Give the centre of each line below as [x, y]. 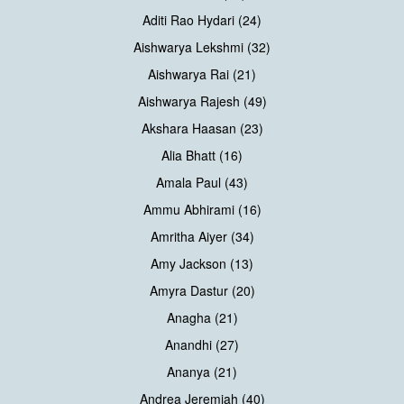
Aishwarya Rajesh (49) [202, 101]
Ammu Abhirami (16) [202, 209]
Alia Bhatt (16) [202, 155]
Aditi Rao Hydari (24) [202, 19]
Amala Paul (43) [202, 182]
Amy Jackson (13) [202, 263]
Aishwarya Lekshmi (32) [202, 46]
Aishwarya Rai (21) [202, 73]
